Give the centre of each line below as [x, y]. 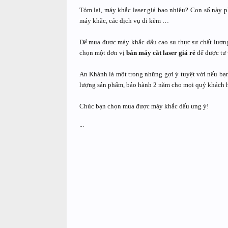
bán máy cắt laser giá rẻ [161, 53]
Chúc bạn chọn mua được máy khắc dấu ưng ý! [144, 106]
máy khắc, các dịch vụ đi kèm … [124, 21]
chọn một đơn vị [103, 53]
